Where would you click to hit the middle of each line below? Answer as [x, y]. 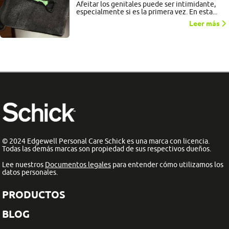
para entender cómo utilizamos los [167, 164]
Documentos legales [78, 164]
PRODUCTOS [34, 194]
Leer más [205, 24]
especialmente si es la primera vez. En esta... [147, 12]
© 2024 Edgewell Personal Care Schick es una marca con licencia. [106, 141]
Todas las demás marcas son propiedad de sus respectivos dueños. [107, 148]
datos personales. [30, 172]
